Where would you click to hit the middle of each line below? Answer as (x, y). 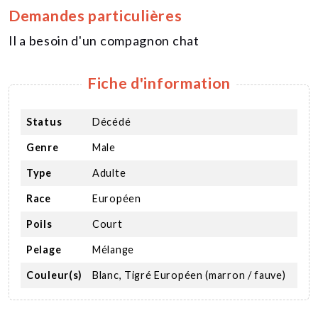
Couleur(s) (54, 275)
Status (44, 122)
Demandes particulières (95, 16)
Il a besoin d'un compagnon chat (104, 41)
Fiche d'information (159, 83)
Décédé (112, 122)
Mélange (113, 250)
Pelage (44, 250)
